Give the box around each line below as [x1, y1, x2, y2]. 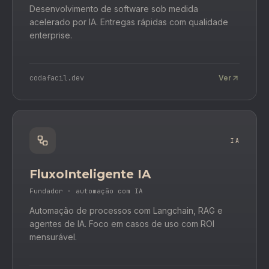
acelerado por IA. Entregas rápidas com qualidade [29, 17, 228, 27]
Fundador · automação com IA [29, 187, 143, 195]
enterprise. [29, 30, 72, 40]
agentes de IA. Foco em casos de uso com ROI [29, 219, 214, 229]
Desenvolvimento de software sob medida [29, 4, 198, 14]
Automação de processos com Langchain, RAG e [29, 205, 223, 216]
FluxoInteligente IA [29, 167, 151, 181]
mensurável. [29, 232, 77, 242]
